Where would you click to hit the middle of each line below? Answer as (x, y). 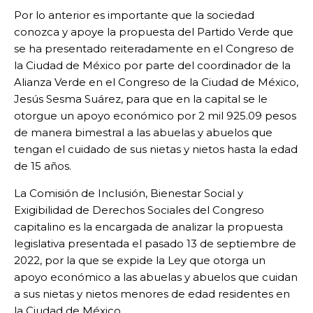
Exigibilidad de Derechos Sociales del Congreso (139, 210)
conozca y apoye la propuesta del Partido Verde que (154, 32)
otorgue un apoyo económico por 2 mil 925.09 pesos (155, 116)
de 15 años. (43, 166)
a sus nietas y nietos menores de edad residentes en (152, 294)
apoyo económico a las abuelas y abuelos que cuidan (156, 277)
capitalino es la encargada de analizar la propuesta (148, 227)
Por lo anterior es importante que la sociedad (134, 15)
